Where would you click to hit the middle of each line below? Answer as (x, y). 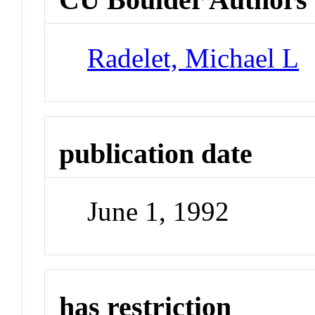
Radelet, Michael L (193, 58)
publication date (156, 153)
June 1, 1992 (159, 212)
